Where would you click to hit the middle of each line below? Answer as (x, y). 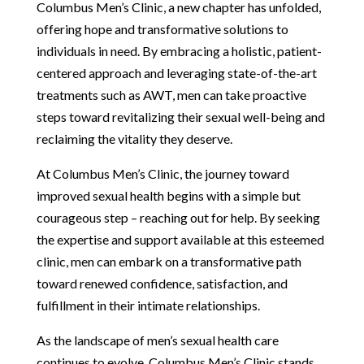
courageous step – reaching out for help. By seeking (178, 217)
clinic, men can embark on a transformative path (169, 261)
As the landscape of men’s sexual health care (157, 340)
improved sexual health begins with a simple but (168, 195)
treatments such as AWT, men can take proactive (171, 94)
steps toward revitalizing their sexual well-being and (180, 116)
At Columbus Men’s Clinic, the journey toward (162, 173)
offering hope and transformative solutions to (162, 28)
